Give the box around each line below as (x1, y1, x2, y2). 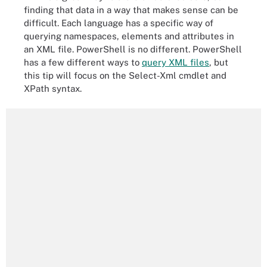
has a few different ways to (24, 57, 142, 67)
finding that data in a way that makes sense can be (24, 4, 238, 15)
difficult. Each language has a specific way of (24, 17, 213, 28)
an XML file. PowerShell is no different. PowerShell (24, 44, 242, 54)
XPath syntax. (24, 83, 82, 94)
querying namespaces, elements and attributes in (24, 30, 234, 41)
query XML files (142, 57, 209, 67)
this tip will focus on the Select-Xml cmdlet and (24, 70, 226, 80)
